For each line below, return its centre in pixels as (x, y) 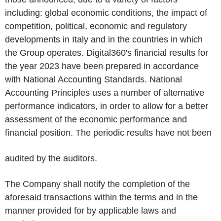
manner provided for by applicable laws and (91, 211)
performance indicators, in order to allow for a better (107, 106)
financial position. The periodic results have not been (108, 133)
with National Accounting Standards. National (93, 79)
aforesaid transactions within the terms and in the (101, 197)
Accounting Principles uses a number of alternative (105, 93)
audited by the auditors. (51, 158)
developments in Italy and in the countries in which (104, 39)
